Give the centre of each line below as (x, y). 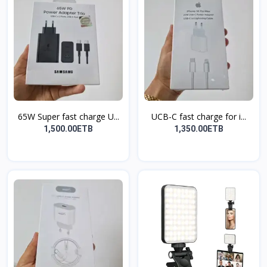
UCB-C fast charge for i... (199, 117)
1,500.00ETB (68, 129)
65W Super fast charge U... (68, 117)
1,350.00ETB (199, 129)
